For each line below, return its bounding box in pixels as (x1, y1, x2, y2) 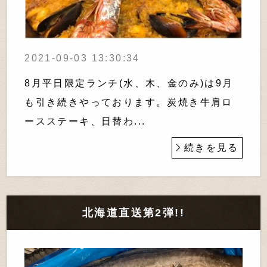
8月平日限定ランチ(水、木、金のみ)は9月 (24, 77, 234, 88)
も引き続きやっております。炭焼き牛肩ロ (24, 97, 233, 107)
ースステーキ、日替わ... (24, 116, 146, 126)
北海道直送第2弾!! (82, 206, 185, 219)
